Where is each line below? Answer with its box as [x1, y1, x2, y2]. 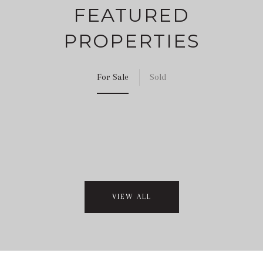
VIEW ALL [112, 192, 151, 201]
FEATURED [73, 3, 190, 26]
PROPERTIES [63, 29, 200, 52]
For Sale [97, 71, 129, 82]
